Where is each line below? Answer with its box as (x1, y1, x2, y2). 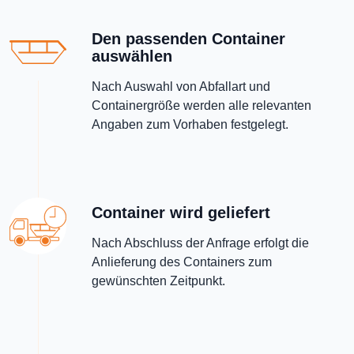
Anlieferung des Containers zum (92, 255, 272, 269)
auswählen (92, 47, 172, 65)
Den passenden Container (92, 30, 285, 47)
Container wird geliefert (92, 204, 270, 221)
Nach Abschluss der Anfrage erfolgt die (92, 236, 309, 250)
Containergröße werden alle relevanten (92, 99, 311, 112)
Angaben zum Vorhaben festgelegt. (92, 118, 288, 131)
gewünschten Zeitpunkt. (92, 274, 225, 288)
